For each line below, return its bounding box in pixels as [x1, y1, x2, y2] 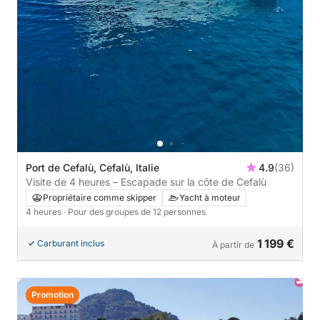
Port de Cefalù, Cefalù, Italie [26, 161, 159, 174]
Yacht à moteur [179, 192, 241, 204]
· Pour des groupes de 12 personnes [64, 206, 206, 218]
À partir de [212, 239, 254, 251]
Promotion [31, 289, 74, 301]
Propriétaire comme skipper [43, 192, 156, 204]
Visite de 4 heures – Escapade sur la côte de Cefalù [26, 176, 266, 189]
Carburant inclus [37, 238, 104, 249]
